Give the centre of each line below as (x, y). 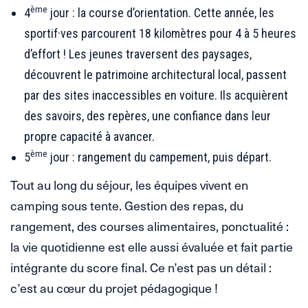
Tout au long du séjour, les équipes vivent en (129, 184)
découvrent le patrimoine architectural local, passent (155, 74)
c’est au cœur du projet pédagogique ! (114, 287)
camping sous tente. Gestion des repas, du (127, 205)
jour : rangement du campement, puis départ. (159, 157)
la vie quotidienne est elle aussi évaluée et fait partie (152, 246)
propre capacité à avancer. (89, 136)
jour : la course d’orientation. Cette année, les (161, 12)
